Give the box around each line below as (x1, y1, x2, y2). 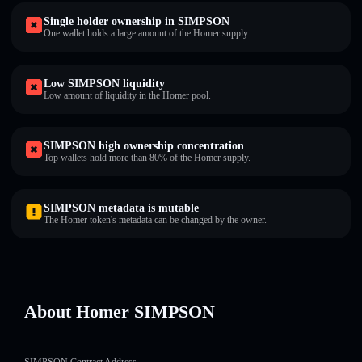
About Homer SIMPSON (24, 301, 215, 322)
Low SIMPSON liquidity (44, 78, 165, 90)
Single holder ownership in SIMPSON (44, 15, 229, 27)
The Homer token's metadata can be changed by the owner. (44, 214, 267, 225)
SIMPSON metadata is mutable (44, 202, 199, 214)
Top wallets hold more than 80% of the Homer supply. (44, 152, 250, 163)
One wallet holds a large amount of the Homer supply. (44, 27, 250, 39)
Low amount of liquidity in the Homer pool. (44, 90, 211, 101)
